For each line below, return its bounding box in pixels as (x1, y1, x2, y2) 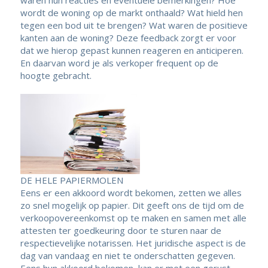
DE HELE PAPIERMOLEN (20, 173, 123, 186)
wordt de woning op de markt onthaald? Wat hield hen (20, 7, 243, 19)
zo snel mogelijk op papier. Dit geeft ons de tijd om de (20, 199, 244, 211)
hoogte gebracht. (20, 69, 92, 82)
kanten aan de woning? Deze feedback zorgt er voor (20, 32, 236, 44)
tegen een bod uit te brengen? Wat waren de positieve (20, 19, 248, 32)
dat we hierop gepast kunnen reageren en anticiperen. (20, 44, 243, 57)
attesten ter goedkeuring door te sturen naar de (20, 224, 221, 236)
